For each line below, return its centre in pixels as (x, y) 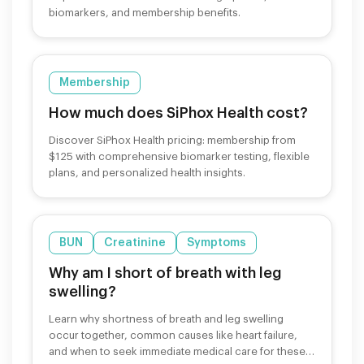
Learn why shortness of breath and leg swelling (166, 318)
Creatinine (135, 243)
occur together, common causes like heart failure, (173, 335)
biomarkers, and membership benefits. (145, 12)
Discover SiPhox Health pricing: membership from (172, 140)
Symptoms (217, 243)
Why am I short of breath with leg (165, 273)
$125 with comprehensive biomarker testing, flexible (179, 156)
